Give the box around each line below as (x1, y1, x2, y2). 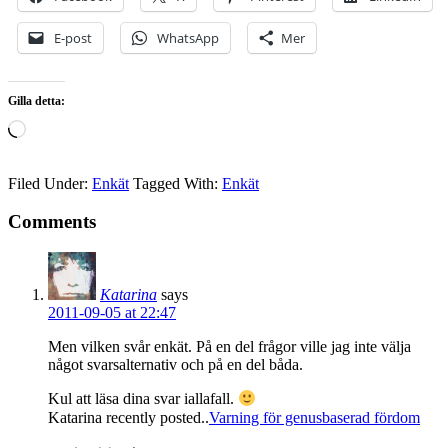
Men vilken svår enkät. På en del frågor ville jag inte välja (48, 338, 411, 356)
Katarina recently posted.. (48, 408, 209, 426)
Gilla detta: (8, 93, 65, 108)
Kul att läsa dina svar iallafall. (48, 390, 238, 408)
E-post (54, 28, 92, 47)
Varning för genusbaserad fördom (209, 408, 420, 426)
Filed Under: (8, 174, 92, 192)
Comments (8, 211, 96, 233)
